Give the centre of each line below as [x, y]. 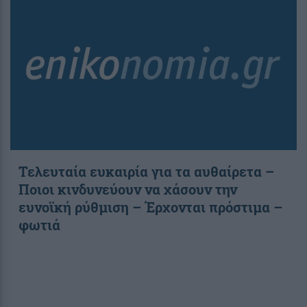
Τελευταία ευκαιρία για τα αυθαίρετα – [146, 172]
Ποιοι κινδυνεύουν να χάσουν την [128, 189]
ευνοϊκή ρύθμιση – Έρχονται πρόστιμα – [150, 207]
